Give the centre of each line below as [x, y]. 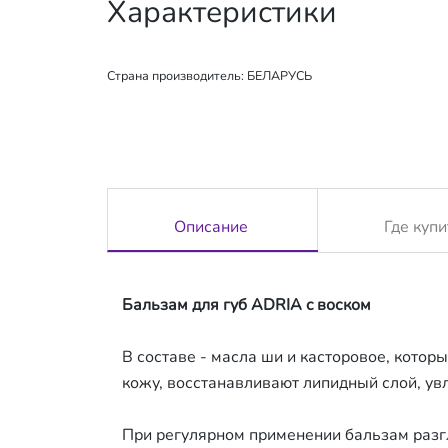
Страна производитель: [177, 75]
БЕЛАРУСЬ [279, 75]
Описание [211, 226]
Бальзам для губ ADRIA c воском [246, 304]
